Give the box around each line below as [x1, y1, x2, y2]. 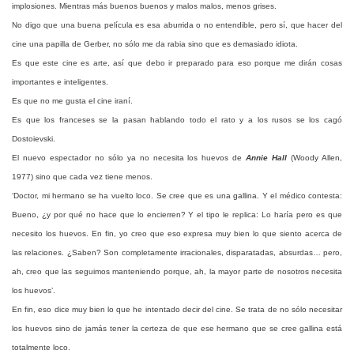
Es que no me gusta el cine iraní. [12, 96, 133, 105]
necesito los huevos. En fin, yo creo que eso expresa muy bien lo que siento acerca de [12, 229, 342, 238]
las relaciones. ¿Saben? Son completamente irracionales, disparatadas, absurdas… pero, [12, 248, 342, 257]
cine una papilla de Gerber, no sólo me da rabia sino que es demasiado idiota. [12, 40, 298, 48]
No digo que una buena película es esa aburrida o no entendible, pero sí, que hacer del [12, 21, 342, 29]
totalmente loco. [12, 343, 70, 352]
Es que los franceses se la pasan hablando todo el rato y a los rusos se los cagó [12, 115, 342, 124]
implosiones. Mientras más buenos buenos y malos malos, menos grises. [12, 2, 277, 10]
